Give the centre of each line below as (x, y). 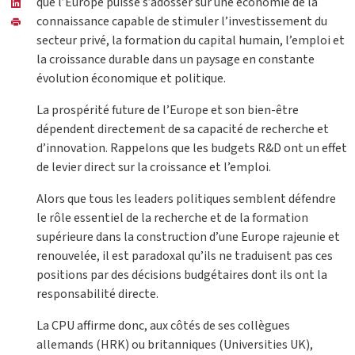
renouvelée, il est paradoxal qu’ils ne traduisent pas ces (185, 256)
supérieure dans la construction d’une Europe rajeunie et (188, 237)
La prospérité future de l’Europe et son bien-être (168, 111)
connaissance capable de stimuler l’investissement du (182, 22)
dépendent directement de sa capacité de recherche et (183, 130)
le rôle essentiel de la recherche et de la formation (172, 218)
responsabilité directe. (97, 294)
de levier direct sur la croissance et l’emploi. (154, 168)
